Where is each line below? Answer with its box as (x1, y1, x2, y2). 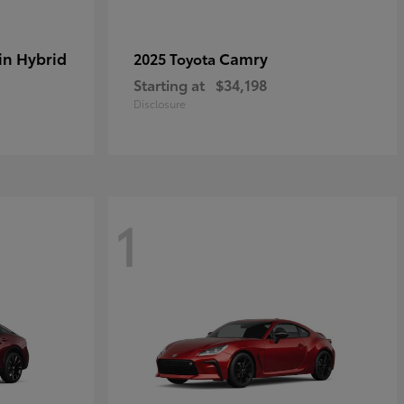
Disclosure (133, 96, 186, 111)
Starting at (133, 74, 205, 95)
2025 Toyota (133, 48, 219, 69)
